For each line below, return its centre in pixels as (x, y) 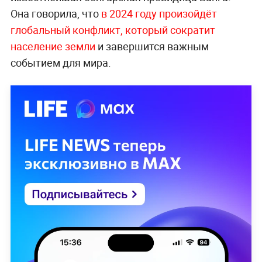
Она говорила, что (56, 13)
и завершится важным (152, 46)
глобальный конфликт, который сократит (113, 30)
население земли (53, 46)
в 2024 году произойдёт (159, 13)
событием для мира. (61, 62)
